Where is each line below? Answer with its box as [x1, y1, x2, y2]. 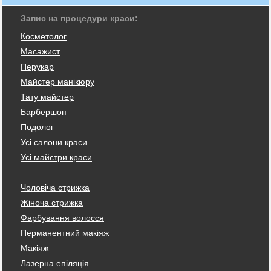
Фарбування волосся [21, 212, 104, 223]
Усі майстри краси [21, 152, 92, 162]
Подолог [21, 122, 54, 132]
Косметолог [21, 31, 67, 41]
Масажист [21, 46, 60, 56]
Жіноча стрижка [21, 197, 83, 207]
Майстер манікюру [21, 76, 94, 87]
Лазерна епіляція [21, 258, 89, 268]
